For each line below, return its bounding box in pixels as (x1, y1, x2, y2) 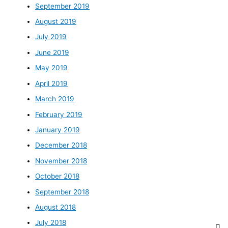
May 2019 (35, 64, 68, 72)
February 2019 (35, 110, 83, 119)
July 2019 (35, 33, 67, 41)
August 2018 (35, 203, 76, 211)
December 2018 (35, 141, 88, 150)
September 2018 (35, 187, 90, 196)
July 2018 (35, 218, 67, 227)
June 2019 (35, 48, 70, 56)
